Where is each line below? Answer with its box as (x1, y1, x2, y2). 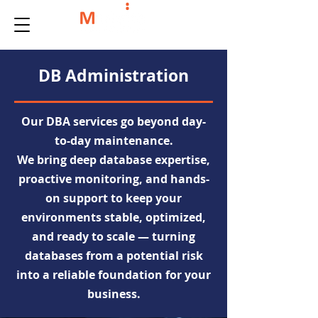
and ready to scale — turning (32, 229, 195, 244)
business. (87, 286, 141, 302)
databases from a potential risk (24, 248, 203, 263)
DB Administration (38, 64, 189, 87)
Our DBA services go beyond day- (21, 114, 206, 129)
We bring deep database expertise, (17, 152, 210, 168)
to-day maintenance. (54, 133, 173, 148)
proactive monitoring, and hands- (18, 171, 209, 187)
